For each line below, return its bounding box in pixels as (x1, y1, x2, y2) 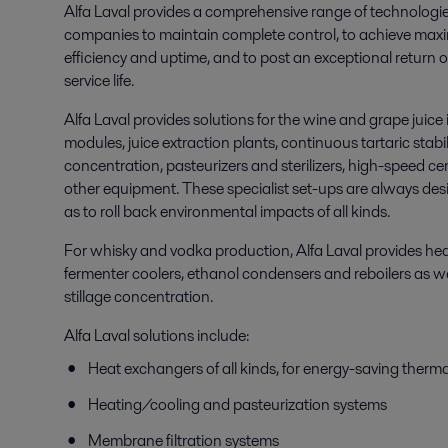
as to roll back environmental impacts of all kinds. (64, 200, 390, 223)
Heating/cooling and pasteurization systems (88, 393, 387, 416)
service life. (64, 69, 134, 92)
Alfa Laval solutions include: (64, 324, 249, 347)
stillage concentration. (64, 285, 213, 308)
